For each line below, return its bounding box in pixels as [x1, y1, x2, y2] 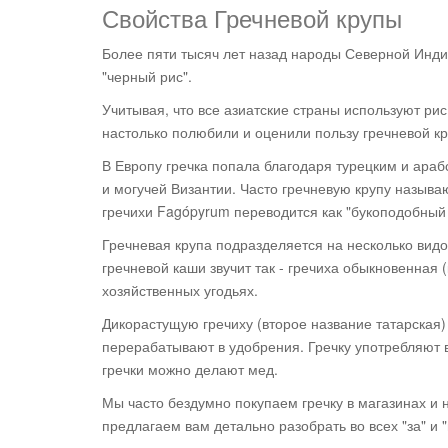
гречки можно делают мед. [102, 359, 278, 380]
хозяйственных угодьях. [102, 280, 258, 301]
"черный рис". [102, 66, 192, 87]
